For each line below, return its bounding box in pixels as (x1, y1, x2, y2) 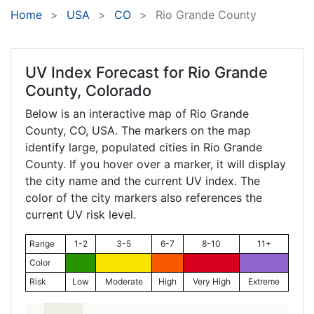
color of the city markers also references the (25, 191, 262, 205)
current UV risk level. (25, 207, 136, 222)
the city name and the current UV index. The (25, 174, 260, 189)
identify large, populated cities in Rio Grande (25, 140, 262, 155)
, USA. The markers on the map (86, 123, 251, 138)
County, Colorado (25, 81, 151, 100)
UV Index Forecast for (25, 63, 188, 82)
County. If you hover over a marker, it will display (25, 157, 286, 172)
